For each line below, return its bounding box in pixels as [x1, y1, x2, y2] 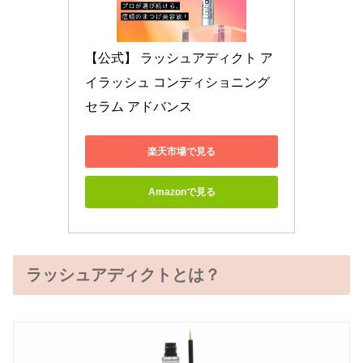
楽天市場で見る [147, 145, 216, 157]
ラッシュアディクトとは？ [26, 266, 220, 284]
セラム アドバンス [85, 100, 192, 114]
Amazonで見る [147, 186, 216, 198]
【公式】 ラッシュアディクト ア [85, 51, 273, 66]
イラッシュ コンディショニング [85, 75, 270, 90]
